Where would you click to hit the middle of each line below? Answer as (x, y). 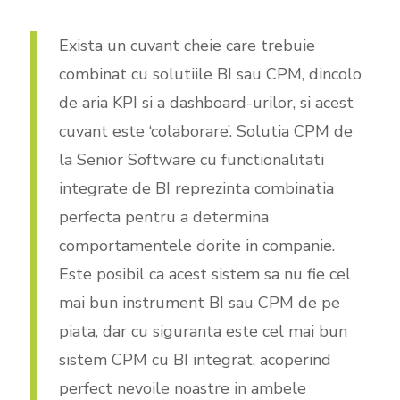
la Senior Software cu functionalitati (191, 159)
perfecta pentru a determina (163, 217)
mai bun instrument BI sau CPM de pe (199, 302)
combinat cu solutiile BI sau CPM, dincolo (210, 74)
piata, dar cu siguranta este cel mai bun (203, 331)
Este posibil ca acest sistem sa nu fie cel (204, 274)
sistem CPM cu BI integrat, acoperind (195, 359)
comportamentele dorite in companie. (196, 245)
